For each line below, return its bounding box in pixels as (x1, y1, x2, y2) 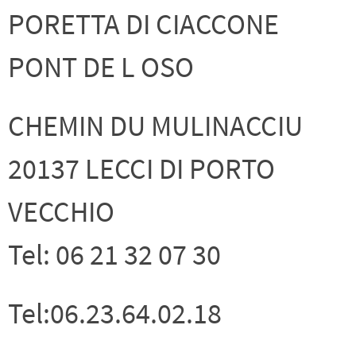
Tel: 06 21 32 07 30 (8, 236, 221, 273)
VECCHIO (8, 193, 114, 230)
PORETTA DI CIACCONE (8, 6, 279, 42)
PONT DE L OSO (8, 48, 194, 85)
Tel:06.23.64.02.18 (8, 295, 222, 331)
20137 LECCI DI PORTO (8, 150, 275, 187)
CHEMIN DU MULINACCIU (8, 107, 303, 144)
